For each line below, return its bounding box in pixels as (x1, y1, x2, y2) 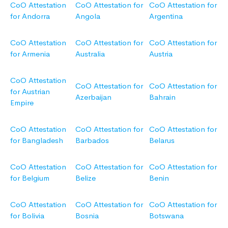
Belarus (149, 135, 175, 146)
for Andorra (10, 11, 50, 21)
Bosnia (75, 211, 99, 221)
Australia (75, 49, 105, 59)
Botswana (149, 211, 184, 221)
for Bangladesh (10, 135, 63, 146)
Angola (75, 11, 100, 21)
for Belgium (10, 173, 49, 183)
